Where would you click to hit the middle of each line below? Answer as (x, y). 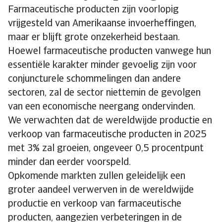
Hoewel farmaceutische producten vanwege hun (110, 52)
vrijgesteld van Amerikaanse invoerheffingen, (102, 24)
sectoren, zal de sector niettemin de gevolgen (104, 93)
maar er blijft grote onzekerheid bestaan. (94, 38)
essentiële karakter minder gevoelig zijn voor (102, 65)
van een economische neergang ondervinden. (102, 107)
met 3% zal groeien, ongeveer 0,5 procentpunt (106, 149)
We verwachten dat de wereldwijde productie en (110, 121)
